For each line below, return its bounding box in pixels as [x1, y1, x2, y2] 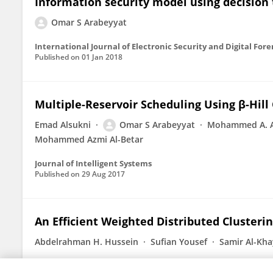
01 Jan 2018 [82, 52, 122, 62]
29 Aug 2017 [82, 169, 125, 179]
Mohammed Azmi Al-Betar [35, 133, 143, 145]
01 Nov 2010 [82, 261, 124, 271]
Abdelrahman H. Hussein [35, 236, 138, 247]
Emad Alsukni [35, 119, 91, 130]
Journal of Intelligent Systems [35, 158, 152, 169]
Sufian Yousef [151, 236, 207, 247]
